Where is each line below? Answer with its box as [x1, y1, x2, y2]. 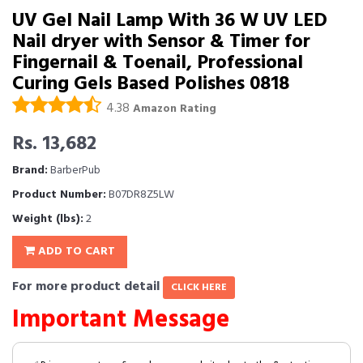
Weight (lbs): [12, 210, 83, 228]
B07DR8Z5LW [106, 186, 174, 204]
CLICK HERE [171, 280, 227, 296]
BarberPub [48, 161, 100, 180]
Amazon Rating [133, 100, 216, 118]
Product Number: [12, 186, 106, 204]
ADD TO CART [35, 242, 115, 261]
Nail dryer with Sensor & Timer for [12, 27, 310, 58]
